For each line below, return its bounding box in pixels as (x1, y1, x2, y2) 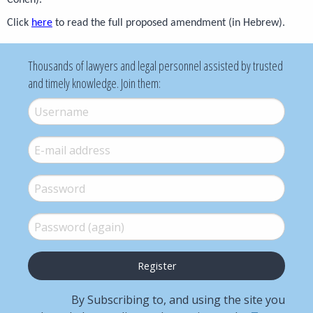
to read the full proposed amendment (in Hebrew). (52, 17, 285, 29)
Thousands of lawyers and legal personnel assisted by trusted (28, 57, 283, 75)
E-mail (28, 138, 56, 152)
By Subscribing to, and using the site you (71, 291, 285, 307)
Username (28, 100, 75, 114)
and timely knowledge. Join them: (28, 75, 161, 92)
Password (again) (28, 215, 106, 229)
